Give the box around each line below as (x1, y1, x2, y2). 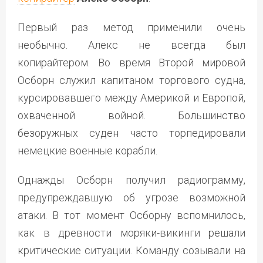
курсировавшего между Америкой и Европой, (18, 91, 245, 104)
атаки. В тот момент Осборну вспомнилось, (18, 208, 245, 221)
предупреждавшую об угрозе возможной (18, 191, 245, 204)
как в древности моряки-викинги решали (18, 226, 245, 239)
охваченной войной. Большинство (18, 109, 245, 122)
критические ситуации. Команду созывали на (18, 244, 245, 257)
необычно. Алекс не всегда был (18, 38, 245, 51)
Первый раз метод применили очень (18, 21, 245, 33)
